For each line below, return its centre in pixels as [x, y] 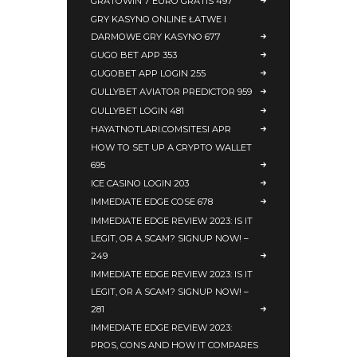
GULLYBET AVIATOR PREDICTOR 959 [171, 92]
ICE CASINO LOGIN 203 [140, 184]
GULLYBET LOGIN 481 [137, 110]
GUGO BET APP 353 [134, 55]
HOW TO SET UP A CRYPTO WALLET [171, 147]
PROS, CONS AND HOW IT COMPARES [175, 345]
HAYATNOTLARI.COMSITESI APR [161, 129]
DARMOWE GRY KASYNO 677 [156, 36]
